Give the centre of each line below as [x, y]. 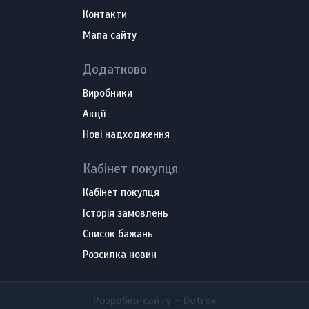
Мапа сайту [110, 35]
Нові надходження [126, 134]
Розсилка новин [120, 255]
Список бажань [118, 234]
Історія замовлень [126, 213]
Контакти [105, 14]
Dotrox [200, 301]
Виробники [108, 93]
